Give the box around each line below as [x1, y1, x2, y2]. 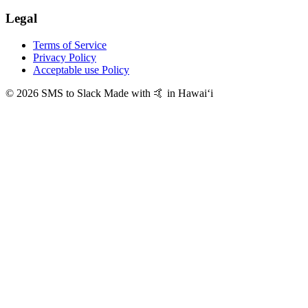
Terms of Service [33, 39, 107, 52]
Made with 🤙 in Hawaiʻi [104, 87, 213, 100]
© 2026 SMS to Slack [5, 87, 104, 100]
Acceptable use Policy [33, 64, 129, 76]
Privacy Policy [33, 52, 96, 64]
